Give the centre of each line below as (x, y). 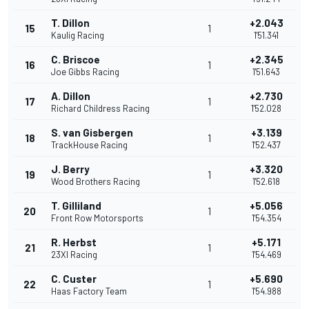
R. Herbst (74, 242)
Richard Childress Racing (100, 109)
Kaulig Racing (78, 36)
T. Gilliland (76, 206)
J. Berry (70, 169)
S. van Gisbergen (92, 133)
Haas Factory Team (89, 291)
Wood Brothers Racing (96, 182)
